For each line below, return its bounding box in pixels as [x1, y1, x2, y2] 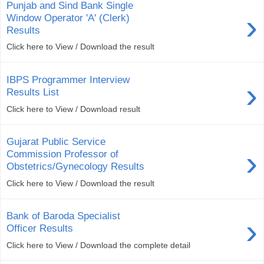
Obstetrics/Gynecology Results [6, 160, 144, 173]
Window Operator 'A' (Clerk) [6, 11, 130, 24]
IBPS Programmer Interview [6, 73, 130, 85]
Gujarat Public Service [6, 136, 105, 148]
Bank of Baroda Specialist [6, 210, 120, 222]
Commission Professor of [6, 148, 118, 160]
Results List [6, 85, 59, 98]
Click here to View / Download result [6, 104, 140, 114]
